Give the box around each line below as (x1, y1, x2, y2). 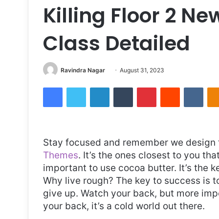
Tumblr (132, 83, 153, 91)
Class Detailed (43, 29, 190, 57)
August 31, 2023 (120, 66, 164, 74)
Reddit (179, 83, 199, 91)
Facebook (62, 83, 92, 91)
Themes (43, 149, 78, 161)
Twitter (86, 83, 107, 91)
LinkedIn (109, 83, 134, 91)
